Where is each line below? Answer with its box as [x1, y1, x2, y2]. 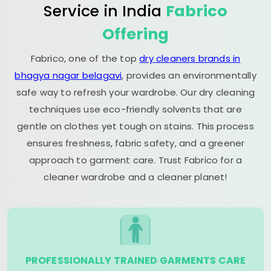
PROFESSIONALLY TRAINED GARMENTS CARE [25, 253, 246, 267]
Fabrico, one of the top [30, 52, 140, 65]
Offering [102, 23, 169, 45]
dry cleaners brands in [139, 52, 241, 65]
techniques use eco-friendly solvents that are [29, 103, 242, 116]
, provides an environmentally [122, 69, 256, 82]
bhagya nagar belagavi [15, 69, 122, 82]
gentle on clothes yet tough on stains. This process [17, 120, 254, 132]
